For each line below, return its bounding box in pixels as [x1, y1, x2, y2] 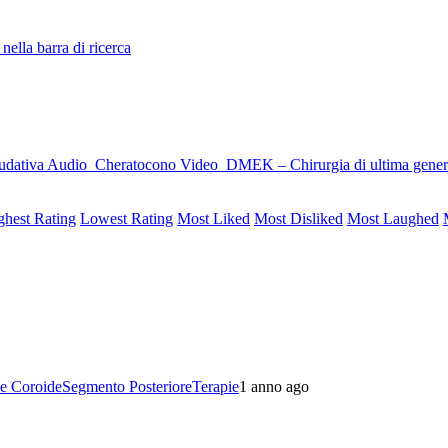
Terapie [192, 377, 239, 395]
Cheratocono [95, 155, 176, 173]
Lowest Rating [80, 209, 173, 227]
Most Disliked [254, 209, 343, 227]
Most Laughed [347, 209, 439, 227]
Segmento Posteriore [62, 377, 192, 395]
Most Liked [177, 209, 250, 227]
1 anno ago [239, 377, 309, 395]
